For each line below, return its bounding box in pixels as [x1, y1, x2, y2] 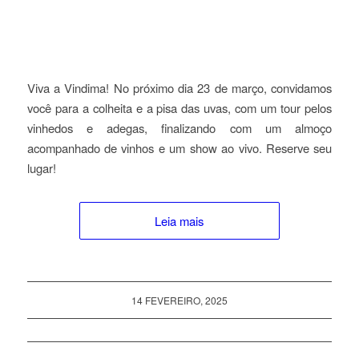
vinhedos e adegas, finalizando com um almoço [26, 119, 333, 137]
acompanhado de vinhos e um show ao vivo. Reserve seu [26, 139, 333, 157]
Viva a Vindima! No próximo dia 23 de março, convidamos [26, 79, 333, 97]
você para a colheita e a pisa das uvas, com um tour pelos [26, 99, 333, 117]
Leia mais [155, 212, 204, 230]
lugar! [26, 159, 56, 177]
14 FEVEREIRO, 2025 [131, 293, 228, 308]
